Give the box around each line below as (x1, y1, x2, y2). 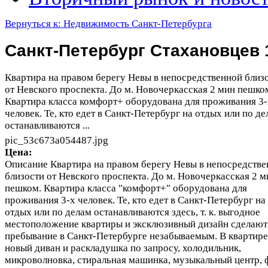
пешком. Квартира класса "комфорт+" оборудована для (5, 182, 247, 194)
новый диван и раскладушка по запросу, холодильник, (5, 242, 241, 254)
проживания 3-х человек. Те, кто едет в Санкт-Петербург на (5, 194, 266, 206)
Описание (5, 158, 48, 170)
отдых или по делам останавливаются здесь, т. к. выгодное (5, 206, 260, 218)
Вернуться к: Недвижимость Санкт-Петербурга (5, 18, 212, 29)
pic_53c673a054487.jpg (5, 134, 108, 146)
